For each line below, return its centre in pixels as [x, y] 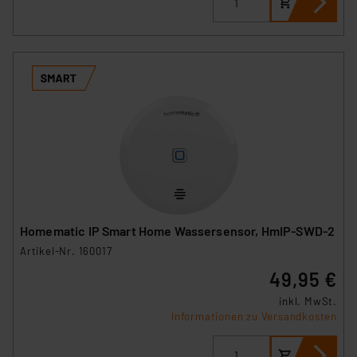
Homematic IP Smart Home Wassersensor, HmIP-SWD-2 [178, 230]
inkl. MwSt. [308, 301]
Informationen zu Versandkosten [254, 316]
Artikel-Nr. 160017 [66, 251]
